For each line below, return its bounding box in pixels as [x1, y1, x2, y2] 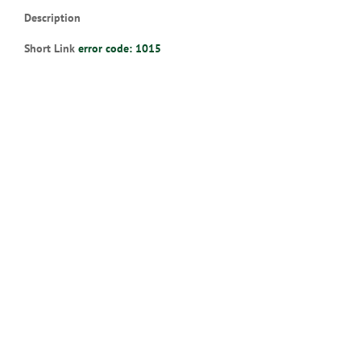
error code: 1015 [78, 41, 161, 56]
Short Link [24, 41, 78, 56]
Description [24, 10, 81, 25]
